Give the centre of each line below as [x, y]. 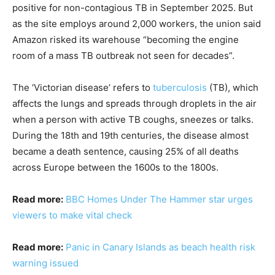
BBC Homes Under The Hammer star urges [159, 199]
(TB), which [233, 87]
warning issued [45, 263]
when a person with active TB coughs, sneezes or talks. [133, 119]
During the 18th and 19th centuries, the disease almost [130, 135]
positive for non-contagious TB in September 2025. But [133, 8]
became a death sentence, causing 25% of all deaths [126, 151]
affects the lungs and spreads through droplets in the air [134, 103]
